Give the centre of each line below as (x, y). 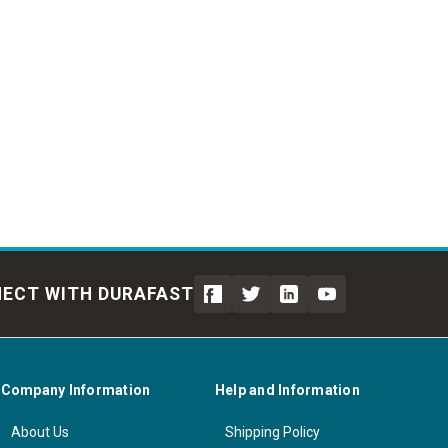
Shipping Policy (272, 431)
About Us (39, 431)
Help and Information (287, 390)
